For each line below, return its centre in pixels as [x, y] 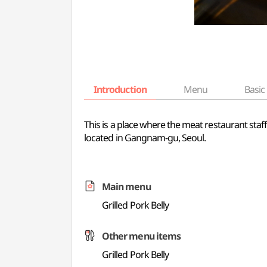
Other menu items [141, 236]
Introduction [120, 89]
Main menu [126, 187]
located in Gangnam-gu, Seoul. [145, 138]
